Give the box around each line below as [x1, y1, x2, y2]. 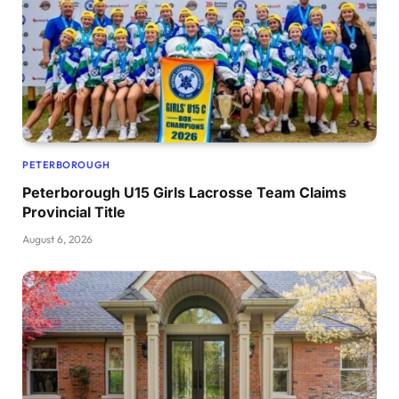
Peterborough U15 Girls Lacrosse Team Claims [22, 183, 346, 201]
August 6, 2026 [22, 232, 93, 246]
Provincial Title [22, 202, 126, 221]
